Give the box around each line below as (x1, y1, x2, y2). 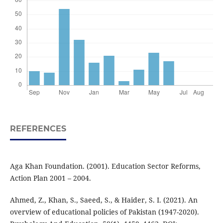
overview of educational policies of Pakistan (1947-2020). (9, 207, 199, 217)
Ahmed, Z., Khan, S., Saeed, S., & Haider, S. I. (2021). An (9, 195, 198, 205)
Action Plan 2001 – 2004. (9, 173, 91, 183)
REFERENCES (9, 124, 66, 134)
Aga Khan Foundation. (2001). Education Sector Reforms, (9, 161, 201, 171)
